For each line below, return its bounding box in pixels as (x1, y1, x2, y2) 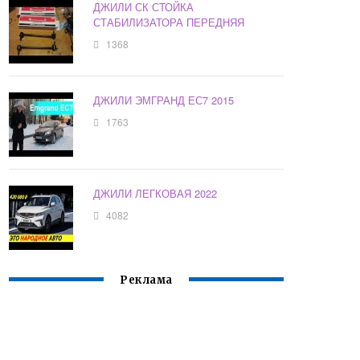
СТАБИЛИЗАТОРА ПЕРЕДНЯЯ (93, 14, 245, 31)
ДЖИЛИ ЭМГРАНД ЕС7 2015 (93, 92, 235, 108)
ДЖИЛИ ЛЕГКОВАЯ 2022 (93, 186, 218, 202)
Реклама (120, 273, 173, 288)
